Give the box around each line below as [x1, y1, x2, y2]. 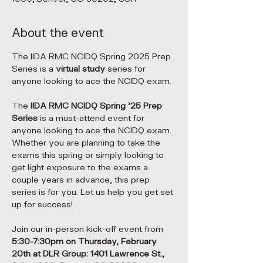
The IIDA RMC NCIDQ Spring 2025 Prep [12, 52, 173, 62]
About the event [12, 26, 104, 41]
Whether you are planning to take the [12, 138, 163, 148]
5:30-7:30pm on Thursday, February [12, 237, 159, 247]
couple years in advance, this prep [12, 175, 152, 185]
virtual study [56, 64, 107, 74]
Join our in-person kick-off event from [12, 224, 166, 234]
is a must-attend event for [38, 113, 147, 123]
